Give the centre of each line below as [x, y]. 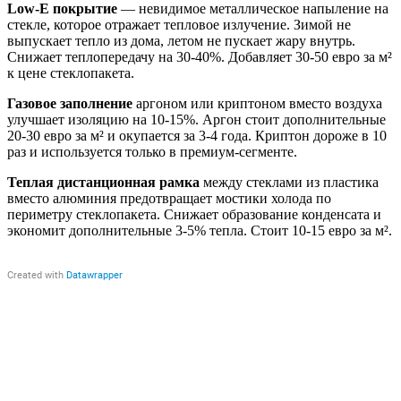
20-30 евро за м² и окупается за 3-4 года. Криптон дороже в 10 [197, 135]
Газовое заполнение [70, 103]
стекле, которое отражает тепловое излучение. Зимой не [179, 24]
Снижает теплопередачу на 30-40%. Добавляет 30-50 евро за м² [200, 56]
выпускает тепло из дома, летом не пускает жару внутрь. [181, 40]
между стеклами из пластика [289, 182]
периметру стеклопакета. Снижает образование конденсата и [194, 214]
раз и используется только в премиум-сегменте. [152, 151]
